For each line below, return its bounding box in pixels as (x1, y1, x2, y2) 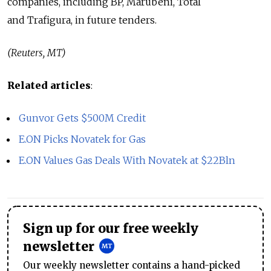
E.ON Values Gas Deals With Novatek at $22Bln (19, 154, 236, 166)
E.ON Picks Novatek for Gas (19, 132, 146, 145)
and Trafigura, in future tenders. (7, 14, 157, 26)
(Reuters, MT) (7, 47, 66, 59)
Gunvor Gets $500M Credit (19, 112, 146, 124)
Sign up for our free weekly (23, 220, 198, 237)
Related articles (7, 79, 91, 91)
